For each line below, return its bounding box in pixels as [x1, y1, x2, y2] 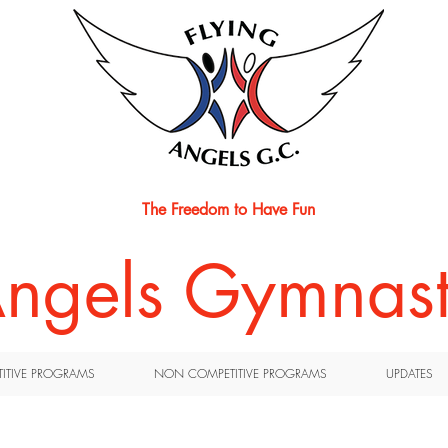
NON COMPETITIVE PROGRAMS [154, 365, 327, 382]
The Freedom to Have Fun [141, 199, 315, 220]
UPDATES [386, 365, 433, 382]
